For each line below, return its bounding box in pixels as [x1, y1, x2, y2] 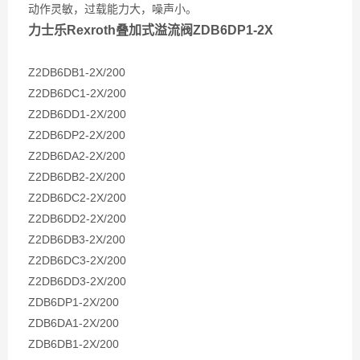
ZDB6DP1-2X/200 [28, 296, 119, 309]
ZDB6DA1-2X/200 [28, 317, 119, 329]
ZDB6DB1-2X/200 [28, 337, 119, 350]
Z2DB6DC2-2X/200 [28, 191, 126, 204]
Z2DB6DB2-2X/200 [28, 170, 125, 183]
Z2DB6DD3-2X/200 [28, 275, 126, 288]
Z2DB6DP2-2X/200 [28, 129, 125, 141]
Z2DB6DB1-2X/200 [28, 66, 125, 79]
